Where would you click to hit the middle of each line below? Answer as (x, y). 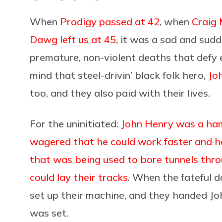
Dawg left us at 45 (73, 39)
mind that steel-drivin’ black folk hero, (119, 75)
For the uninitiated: (75, 123)
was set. (49, 213)
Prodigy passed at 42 (110, 21)
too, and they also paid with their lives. (120, 93)
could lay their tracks (79, 177)
